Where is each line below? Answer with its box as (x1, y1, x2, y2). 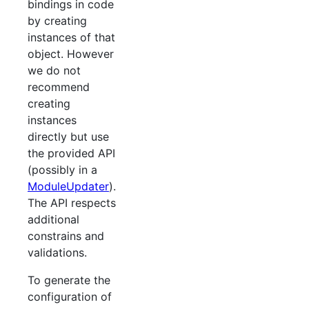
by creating (28, 13, 87, 28)
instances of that (28, 30, 115, 44)
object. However (28, 46, 114, 61)
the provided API (28, 146, 115, 160)
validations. (28, 245, 87, 259)
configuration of (28, 289, 112, 303)
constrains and (28, 228, 104, 243)
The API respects (28, 195, 116, 210)
